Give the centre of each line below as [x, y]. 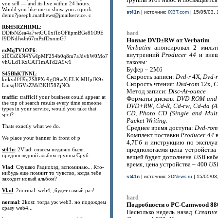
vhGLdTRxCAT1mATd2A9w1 [37, 62]
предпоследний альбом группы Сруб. [46, 155]
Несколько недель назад [160, 212]
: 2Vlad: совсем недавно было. [50, 149]
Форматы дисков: [151, 99]
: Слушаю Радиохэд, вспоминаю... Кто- [59, 167]
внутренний [144, 55]
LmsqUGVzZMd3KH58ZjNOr [37, 85]
